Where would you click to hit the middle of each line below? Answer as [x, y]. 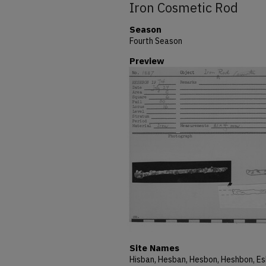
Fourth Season [156, 41]
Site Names [154, 248]
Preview [147, 61]
